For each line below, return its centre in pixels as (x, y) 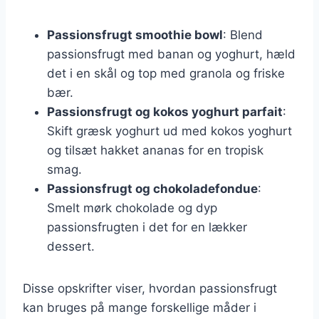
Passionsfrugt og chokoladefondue (152, 188)
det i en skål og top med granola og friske (166, 73)
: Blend (243, 35)
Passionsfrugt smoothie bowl (135, 35)
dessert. (71, 246)
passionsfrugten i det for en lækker (147, 227)
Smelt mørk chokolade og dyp (132, 208)
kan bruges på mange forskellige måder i (140, 307)
